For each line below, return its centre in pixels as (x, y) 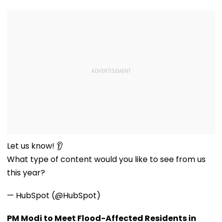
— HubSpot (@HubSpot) (54, 195)
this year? (26, 172)
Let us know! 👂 (35, 146)
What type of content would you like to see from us (106, 159)
